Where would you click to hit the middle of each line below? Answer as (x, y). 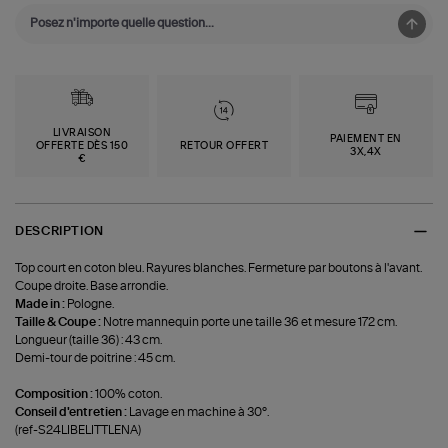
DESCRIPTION (59, 231)
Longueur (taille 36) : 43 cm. (89, 339)
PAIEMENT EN (366, 139)
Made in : (41, 303)
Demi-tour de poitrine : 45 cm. (95, 357)
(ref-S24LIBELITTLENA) (78, 429)
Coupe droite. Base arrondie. (92, 285)
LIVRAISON (82, 132)
